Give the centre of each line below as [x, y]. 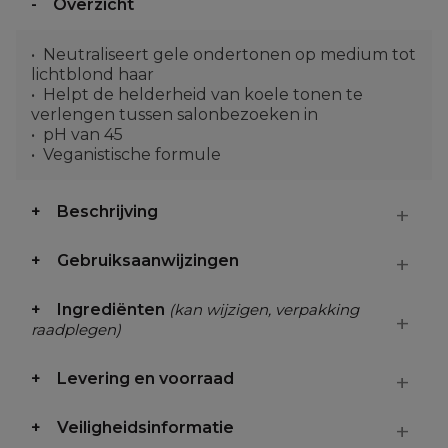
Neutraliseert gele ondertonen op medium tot [229, 54]
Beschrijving [107, 211]
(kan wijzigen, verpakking [264, 309]
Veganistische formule [132, 154]
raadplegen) [76, 329]
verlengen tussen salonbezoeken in [174, 114]
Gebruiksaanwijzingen [148, 260]
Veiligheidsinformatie [145, 427]
